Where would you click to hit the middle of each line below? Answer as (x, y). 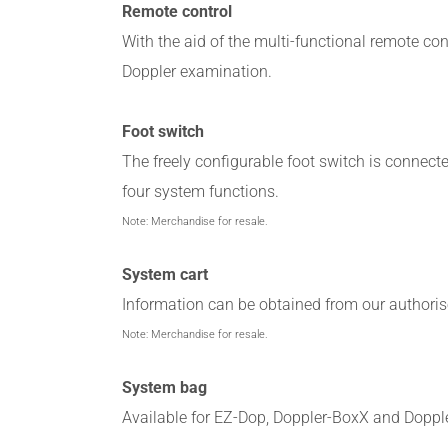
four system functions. (200, 192)
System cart (165, 275)
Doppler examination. (197, 72)
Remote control (177, 12)
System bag (164, 388)
